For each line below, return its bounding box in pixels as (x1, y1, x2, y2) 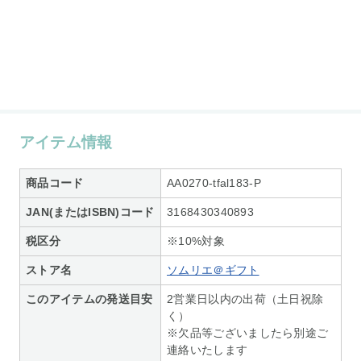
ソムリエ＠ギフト (167, 263, 259, 276)
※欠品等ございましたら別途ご (167, 326, 329, 339)
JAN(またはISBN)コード (26, 205, 155, 218)
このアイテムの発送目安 (26, 292, 153, 305)
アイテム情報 (19, 133, 113, 151)
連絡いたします (167, 342, 248, 356)
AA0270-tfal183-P (167, 176, 262, 189)
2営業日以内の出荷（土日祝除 (167, 292, 324, 305)
